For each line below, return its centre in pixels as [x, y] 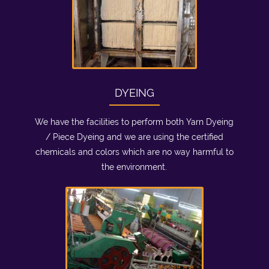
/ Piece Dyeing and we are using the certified [134, 137]
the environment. [134, 167]
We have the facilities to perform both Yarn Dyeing [134, 122]
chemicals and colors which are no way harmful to [134, 152]
